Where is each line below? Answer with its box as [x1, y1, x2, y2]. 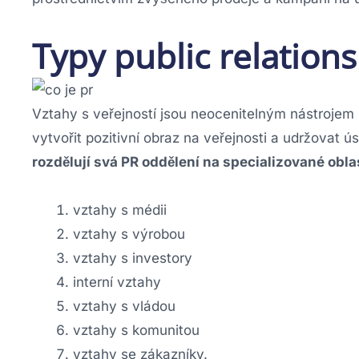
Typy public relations [32, 32, 357, 79]
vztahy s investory [73, 249, 192, 266]
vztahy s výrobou [73, 225, 185, 242]
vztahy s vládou [73, 297, 175, 314]
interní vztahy [73, 273, 161, 290]
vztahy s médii [73, 201, 167, 218]
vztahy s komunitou [73, 321, 200, 338]
